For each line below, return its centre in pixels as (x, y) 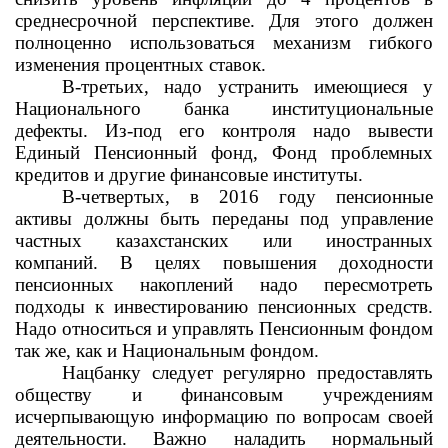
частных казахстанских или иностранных (224, 240)
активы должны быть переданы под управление (224, 218)
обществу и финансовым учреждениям (224, 394)
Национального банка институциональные (224, 108)
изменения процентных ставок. (140, 64)
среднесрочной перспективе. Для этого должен (224, 20)
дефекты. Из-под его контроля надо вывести (224, 130)
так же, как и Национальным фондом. (167, 350)
